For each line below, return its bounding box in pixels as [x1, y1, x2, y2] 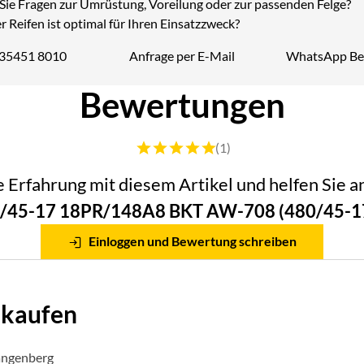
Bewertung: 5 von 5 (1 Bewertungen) [132, 138, 337, 154]
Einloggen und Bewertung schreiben [86, 232, 297, 249]
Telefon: [19, 56, 63, 72]
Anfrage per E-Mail [129, 47, 235, 63]
